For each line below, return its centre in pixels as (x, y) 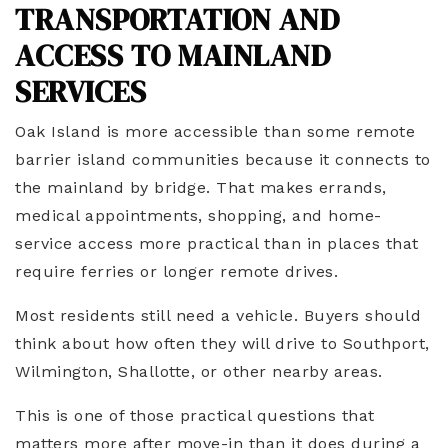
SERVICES (80, 92)
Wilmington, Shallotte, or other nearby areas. (199, 372)
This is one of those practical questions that (195, 416)
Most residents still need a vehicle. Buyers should (218, 316)
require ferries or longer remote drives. (176, 272)
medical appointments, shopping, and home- (198, 216)
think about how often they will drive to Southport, (222, 344)
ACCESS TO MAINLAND (172, 56)
